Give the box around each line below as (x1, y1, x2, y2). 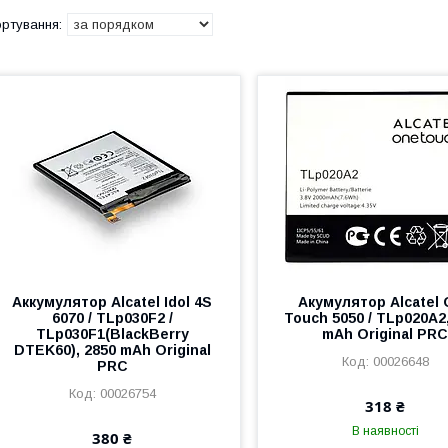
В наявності (351, 424, 419, 438)
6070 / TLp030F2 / (51, 310, 173, 326)
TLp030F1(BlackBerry (35, 326, 189, 342)
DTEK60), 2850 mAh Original (13, 342, 211, 358)
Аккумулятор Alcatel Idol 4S (12, 294, 213, 310)
